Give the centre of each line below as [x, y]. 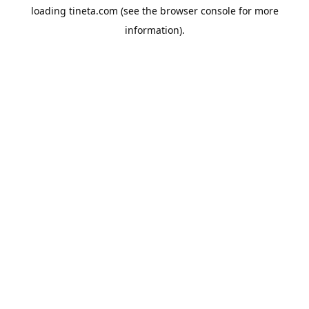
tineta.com [93, 11]
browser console [198, 11]
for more [257, 11]
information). [154, 30]
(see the [137, 11]
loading [50, 11]
